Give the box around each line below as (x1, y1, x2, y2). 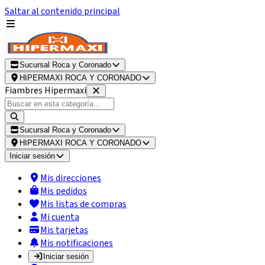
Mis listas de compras (40, 198, 127, 211)
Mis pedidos (40, 185, 87, 198)
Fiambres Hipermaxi (5, 84, 86, 97)
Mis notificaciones (40, 237, 113, 250)
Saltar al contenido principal (5, 5, 120, 18)
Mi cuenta (40, 211, 79, 224)
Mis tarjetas (40, 224, 88, 237)
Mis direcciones (40, 172, 101, 185)
